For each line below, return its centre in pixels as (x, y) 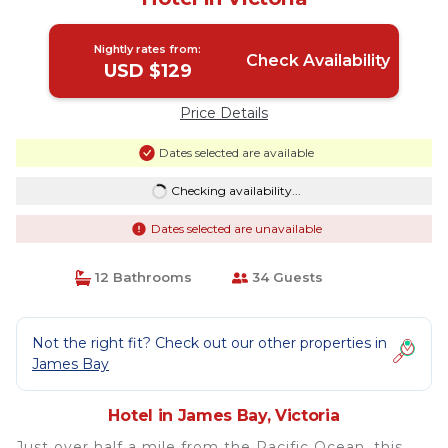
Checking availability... (235, 190)
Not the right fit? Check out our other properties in (209, 343)
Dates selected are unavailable (236, 228)
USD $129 (147, 71)
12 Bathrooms (141, 277)
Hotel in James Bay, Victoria (224, 415)
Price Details (224, 113)
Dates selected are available (236, 152)
